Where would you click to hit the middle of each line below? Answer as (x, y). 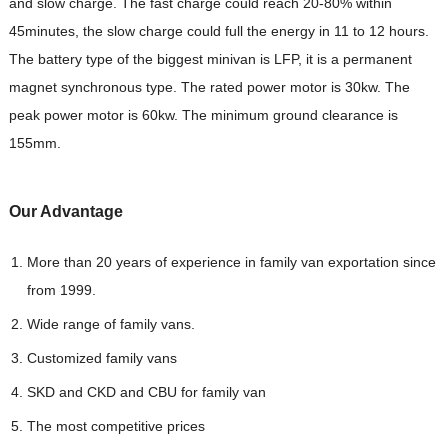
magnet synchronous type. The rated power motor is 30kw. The (209, 87)
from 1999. (61, 290)
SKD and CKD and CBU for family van (146, 392)
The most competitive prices (115, 426)
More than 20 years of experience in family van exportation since (231, 262)
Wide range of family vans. (110, 324)
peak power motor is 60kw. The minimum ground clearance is (203, 115)
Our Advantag (61, 212)
